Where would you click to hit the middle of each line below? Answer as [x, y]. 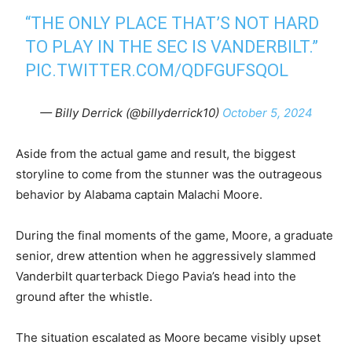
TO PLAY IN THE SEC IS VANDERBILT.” [172, 47]
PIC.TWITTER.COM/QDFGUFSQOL [157, 70]
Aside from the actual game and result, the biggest [156, 154]
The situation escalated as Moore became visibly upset [168, 337]
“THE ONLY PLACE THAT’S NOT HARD [172, 23]
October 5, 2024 [267, 113]
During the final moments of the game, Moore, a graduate [174, 235]
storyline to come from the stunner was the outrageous [169, 174]
